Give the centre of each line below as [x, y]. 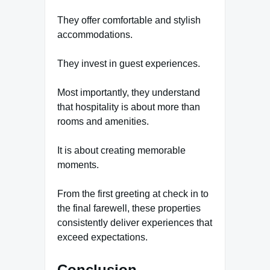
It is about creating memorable [121, 150]
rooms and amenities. [103, 121]
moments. [78, 165]
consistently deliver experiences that [135, 222]
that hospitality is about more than [129, 107]
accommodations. [95, 34]
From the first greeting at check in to [133, 193]
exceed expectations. [102, 237]
